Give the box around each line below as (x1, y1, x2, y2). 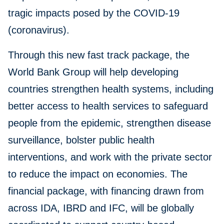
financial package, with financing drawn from (8, 185, 204, 197)
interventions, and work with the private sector (8, 151, 212, 163)
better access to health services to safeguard (8, 100, 208, 112)
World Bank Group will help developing (8, 66, 178, 78)
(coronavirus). (8, 24, 75, 36)
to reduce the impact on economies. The (8, 168, 187, 180)
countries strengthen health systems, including (8, 83, 213, 95)
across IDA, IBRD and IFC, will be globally (8, 202, 194, 214)
